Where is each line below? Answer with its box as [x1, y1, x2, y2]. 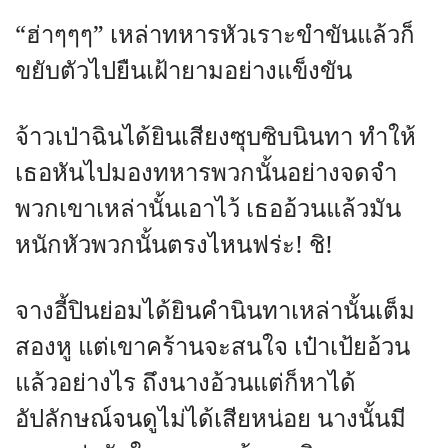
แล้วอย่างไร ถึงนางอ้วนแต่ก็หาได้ [15, 366, 356, 401]
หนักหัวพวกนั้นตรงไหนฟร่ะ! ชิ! [15, 228, 333, 263]
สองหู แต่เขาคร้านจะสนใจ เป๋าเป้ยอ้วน [15, 330, 410, 365]
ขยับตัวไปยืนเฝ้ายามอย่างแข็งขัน [15, 54, 352, 89]
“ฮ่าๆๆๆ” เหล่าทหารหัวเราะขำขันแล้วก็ [15, 18, 415, 53]
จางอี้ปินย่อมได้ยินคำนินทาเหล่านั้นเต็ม [15, 294, 415, 329]
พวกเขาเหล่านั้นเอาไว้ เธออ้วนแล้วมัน [15, 192, 401, 227]
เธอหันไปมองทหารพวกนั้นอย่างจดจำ [15, 156, 397, 191]
